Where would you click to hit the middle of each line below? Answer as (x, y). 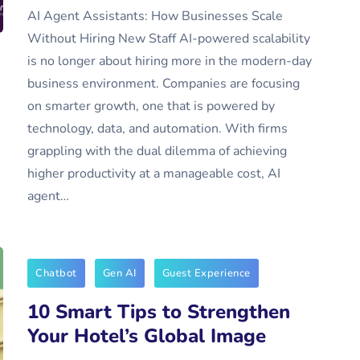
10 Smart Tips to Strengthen (159, 312)
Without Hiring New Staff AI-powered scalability (169, 39)
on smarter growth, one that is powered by (151, 106)
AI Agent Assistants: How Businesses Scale (155, 16)
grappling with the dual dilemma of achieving (157, 151)
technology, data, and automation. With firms (157, 129)
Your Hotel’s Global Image (147, 336)
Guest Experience (206, 273)
